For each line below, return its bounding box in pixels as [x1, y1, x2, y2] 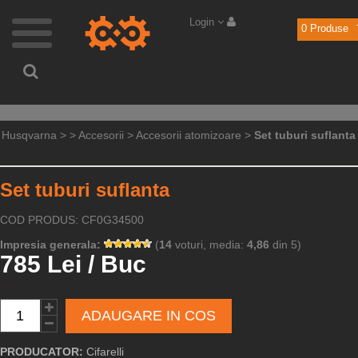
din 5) [269, 238, 301, 251]
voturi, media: [172, 238, 247, 251]
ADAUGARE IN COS [82, 308, 216, 324]
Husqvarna [2, 129, 58, 141]
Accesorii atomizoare [136, 129, 242, 141]
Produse [307, 22, 348, 34]
